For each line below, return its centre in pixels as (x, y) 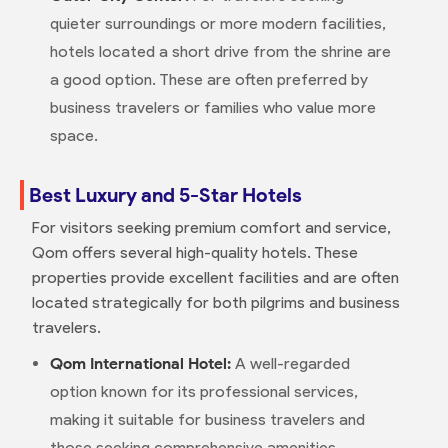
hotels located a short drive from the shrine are (220, 51)
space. (73, 135)
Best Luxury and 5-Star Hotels (165, 195)
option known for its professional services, (203, 391)
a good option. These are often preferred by (208, 79)
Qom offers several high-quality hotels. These (194, 252)
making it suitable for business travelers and (207, 419)
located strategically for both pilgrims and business (215, 302)
